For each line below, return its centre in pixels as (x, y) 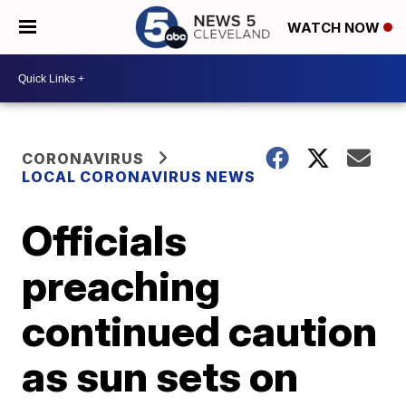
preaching (121, 285)
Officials (105, 240)
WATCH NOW (335, 28)
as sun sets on (160, 376)
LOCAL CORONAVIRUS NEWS (139, 177)
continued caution (200, 331)
